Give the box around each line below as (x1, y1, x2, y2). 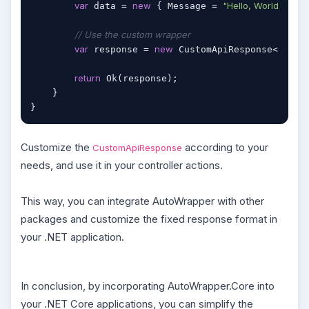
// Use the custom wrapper (74, 28, 190, 40)
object (278, 43, 305, 54)
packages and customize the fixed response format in (21, 212, 277, 226)
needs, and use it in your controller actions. (21, 158, 223, 172)
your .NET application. (21, 230, 124, 243)
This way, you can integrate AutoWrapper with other (21, 194, 264, 208)
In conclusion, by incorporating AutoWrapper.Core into (21, 279, 275, 293)
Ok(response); (101, 72, 178, 83)
